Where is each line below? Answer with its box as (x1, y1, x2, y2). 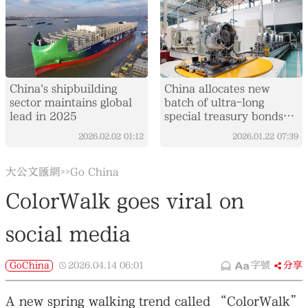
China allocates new (164, 82, 270, 96)
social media (5, 222, 131, 247)
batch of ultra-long (164, 96, 264, 109)
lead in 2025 (10, 110, 78, 123)
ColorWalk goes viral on (5, 189, 245, 214)
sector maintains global (10, 96, 133, 109)
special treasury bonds (164, 110, 283, 123)
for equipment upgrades (164, 124, 292, 137)
